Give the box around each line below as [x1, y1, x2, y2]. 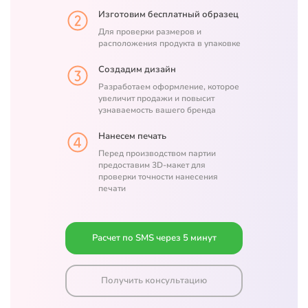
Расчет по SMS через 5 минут [91, 232, 217, 245]
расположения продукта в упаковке [98, 38, 241, 49]
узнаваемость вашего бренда [98, 104, 216, 116]
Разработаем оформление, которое [98, 81, 239, 93]
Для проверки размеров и [98, 26, 201, 38]
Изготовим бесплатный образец [98, 8, 239, 21]
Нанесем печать [98, 130, 166, 143]
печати [98, 183, 126, 195]
